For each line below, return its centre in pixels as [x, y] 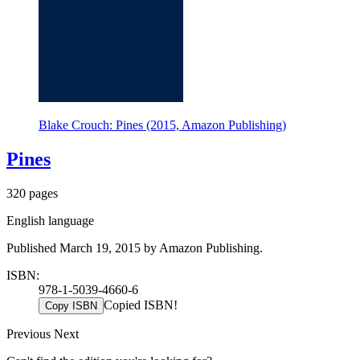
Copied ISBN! [141, 305]
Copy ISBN [71, 305]
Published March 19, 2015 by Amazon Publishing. [135, 247]
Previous [30, 333]
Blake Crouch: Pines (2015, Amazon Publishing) [162, 125]
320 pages [32, 193]
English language [50, 220]
